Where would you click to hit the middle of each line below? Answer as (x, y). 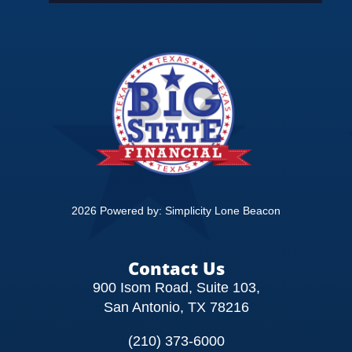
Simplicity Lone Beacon (223, 210)
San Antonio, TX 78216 (176, 307)
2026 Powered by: (118, 210)
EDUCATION (176, 29)
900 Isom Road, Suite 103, (176, 287)
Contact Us (176, 268)
